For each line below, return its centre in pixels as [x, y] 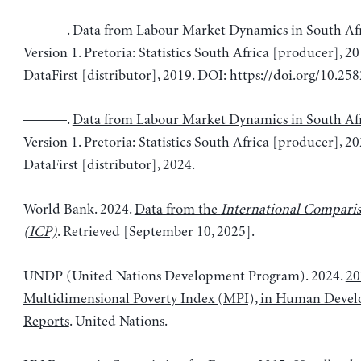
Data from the [177, 209]
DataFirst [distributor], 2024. [109, 165]
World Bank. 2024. [79, 209]
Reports [46, 321]
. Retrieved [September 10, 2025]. [156, 232]
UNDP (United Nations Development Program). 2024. [184, 276]
